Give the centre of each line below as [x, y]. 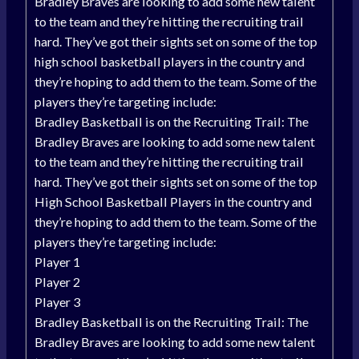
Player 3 [57, 302]
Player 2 [57, 282]
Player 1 [57, 262]
